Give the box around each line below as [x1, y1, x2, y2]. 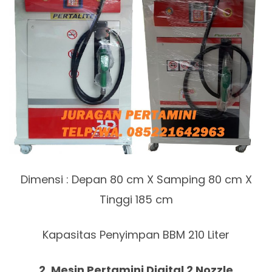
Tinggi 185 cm [99, 192, 173, 208]
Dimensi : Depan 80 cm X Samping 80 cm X [20, 172, 252, 188]
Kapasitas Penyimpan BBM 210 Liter [42, 227, 229, 243]
